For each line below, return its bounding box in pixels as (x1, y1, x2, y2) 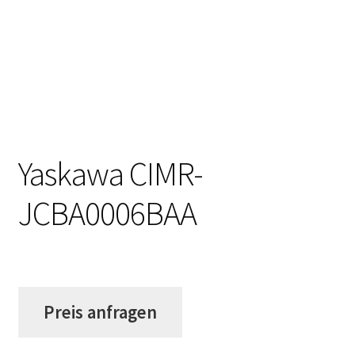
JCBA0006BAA (17, 193, 197, 235)
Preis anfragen (43, 301, 157, 324)
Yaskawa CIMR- (17, 153, 203, 195)
